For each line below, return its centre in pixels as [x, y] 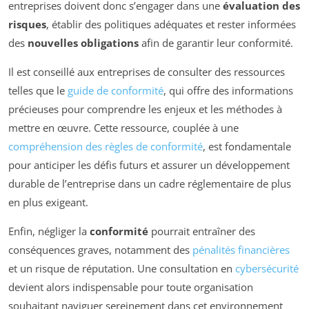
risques [27, 24]
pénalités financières [241, 250]
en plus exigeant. [48, 202]
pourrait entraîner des [202, 231]
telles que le [38, 91]
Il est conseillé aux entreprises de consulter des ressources [147, 72]
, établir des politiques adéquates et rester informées [171, 24]
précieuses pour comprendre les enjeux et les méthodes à [145, 109]
